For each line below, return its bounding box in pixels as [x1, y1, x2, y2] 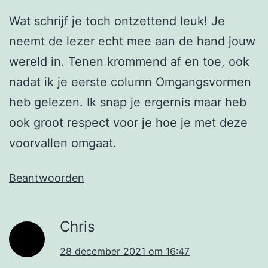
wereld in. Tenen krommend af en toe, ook [9, 54, 249, 69]
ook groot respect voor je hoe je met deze [9, 115, 248, 130]
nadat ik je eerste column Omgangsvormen [9, 75, 251, 90]
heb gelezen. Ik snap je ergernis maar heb [9, 95, 246, 110]
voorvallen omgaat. [9, 136, 117, 151]
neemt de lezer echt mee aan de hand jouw [9, 34, 255, 49]
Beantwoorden [9, 172, 84, 185]
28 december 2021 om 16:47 [60, 245, 190, 258]
